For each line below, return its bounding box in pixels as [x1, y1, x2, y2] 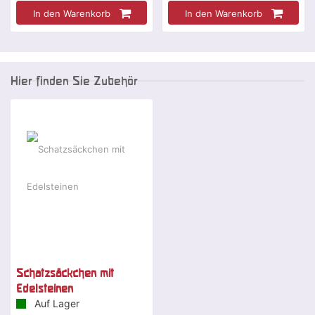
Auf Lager [32, 297, 79, 309]
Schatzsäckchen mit [16, 266, 114, 279]
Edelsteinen [16, 281, 73, 295]
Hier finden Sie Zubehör [11, 73, 138, 87]
